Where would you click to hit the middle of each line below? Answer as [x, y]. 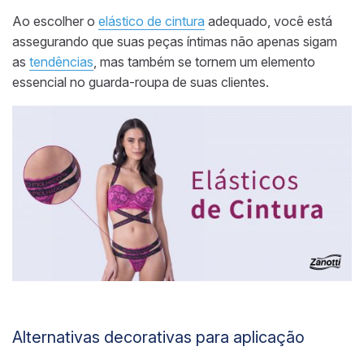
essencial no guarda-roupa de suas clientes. [141, 82]
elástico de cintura [152, 22]
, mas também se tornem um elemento [204, 62]
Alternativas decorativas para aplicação [158, 337]
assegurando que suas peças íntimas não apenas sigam [175, 42]
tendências [61, 62]
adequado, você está [269, 22]
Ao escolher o [55, 22]
